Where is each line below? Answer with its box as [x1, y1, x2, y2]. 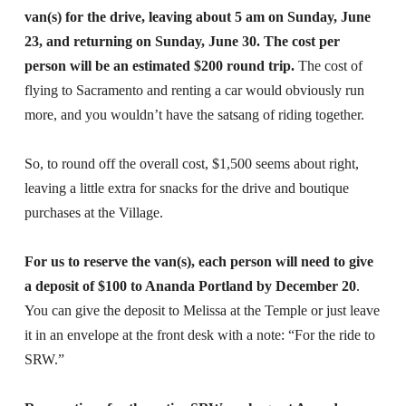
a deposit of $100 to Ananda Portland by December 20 [24, 277, 356, 294]
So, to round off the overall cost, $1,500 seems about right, [24, 155, 359, 171]
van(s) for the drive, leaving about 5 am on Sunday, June [24, 8, 371, 24]
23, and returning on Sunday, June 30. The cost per [24, 33, 340, 49]
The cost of [294, 57, 362, 73]
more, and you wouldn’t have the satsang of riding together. [24, 106, 364, 122]
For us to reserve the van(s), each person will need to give [24, 253, 373, 269]
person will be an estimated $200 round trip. [24, 57, 295, 73]
